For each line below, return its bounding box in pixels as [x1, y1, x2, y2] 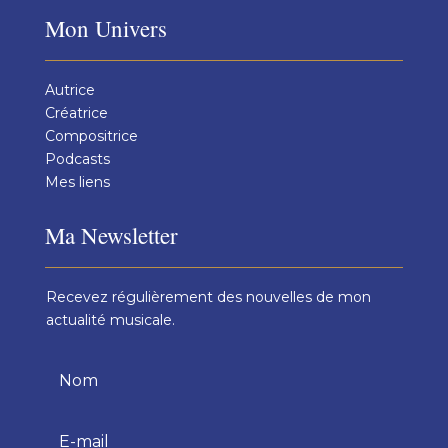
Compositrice [44, 126, 138, 145]
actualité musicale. [45, 310, 175, 329]
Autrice [44, 80, 95, 99]
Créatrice [44, 103, 108, 122]
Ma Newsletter [44, 219, 178, 250]
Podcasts [44, 149, 110, 168]
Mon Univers [44, 12, 167, 43]
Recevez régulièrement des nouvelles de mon [45, 287, 371, 306]
